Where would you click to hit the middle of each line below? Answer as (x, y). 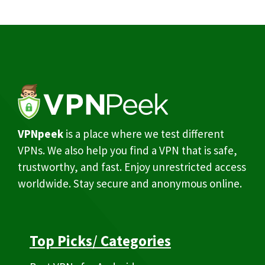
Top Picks (61, 241)
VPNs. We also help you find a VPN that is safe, (127, 150)
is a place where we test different (144, 133)
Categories (136, 241)
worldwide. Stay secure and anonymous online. (130, 183)
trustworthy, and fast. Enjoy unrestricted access (132, 167)
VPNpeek (41, 133)
